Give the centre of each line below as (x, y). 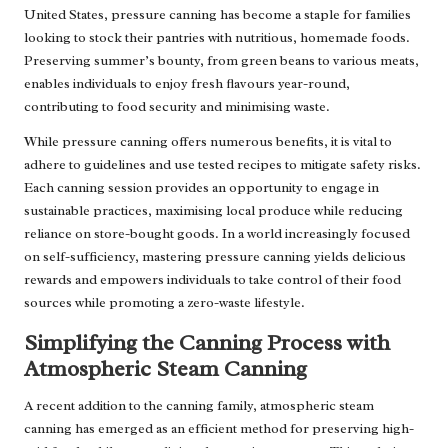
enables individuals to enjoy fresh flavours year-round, (187, 83)
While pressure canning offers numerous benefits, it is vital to (208, 141)
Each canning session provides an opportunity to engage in (201, 187)
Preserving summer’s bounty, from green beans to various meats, (221, 60)
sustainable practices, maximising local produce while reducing (213, 210)
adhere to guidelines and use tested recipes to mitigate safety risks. (222, 164)
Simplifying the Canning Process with (207, 342)
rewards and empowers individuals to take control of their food (212, 279)
